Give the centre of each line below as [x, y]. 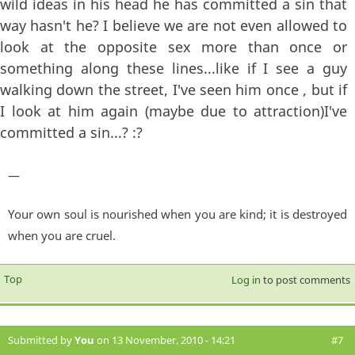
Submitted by [41, 340]
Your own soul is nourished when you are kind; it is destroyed [177, 214]
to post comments [305, 280]
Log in [246, 280]
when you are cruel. [62, 236]
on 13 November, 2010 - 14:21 [165, 340]
